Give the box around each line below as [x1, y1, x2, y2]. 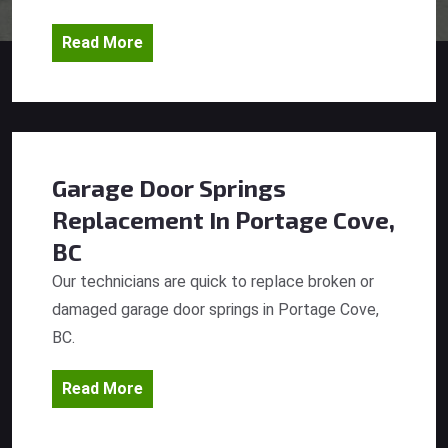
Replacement [52, 205, 204, 235]
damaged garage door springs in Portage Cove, [52, 300, 379, 320]
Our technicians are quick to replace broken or [52, 272, 374, 292]
